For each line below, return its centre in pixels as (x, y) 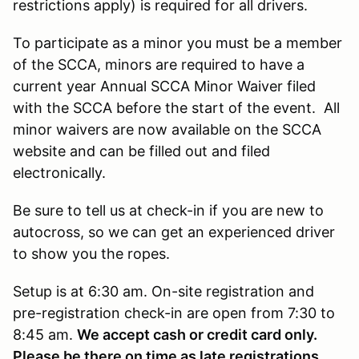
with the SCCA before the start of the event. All (176, 107)
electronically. (63, 172)
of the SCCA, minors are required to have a (159, 64)
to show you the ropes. (91, 253)
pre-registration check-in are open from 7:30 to (174, 313)
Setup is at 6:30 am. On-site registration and (163, 291)
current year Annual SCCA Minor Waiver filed (164, 86)
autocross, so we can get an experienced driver (174, 232)
